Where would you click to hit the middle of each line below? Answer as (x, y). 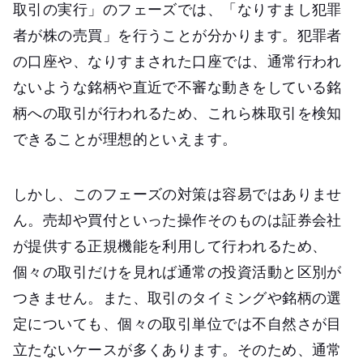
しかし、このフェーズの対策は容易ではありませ (177, 193)
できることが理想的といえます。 (125, 138)
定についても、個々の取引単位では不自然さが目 (177, 323)
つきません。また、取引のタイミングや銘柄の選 (177, 297)
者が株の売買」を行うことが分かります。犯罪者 (177, 34)
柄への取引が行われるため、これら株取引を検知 (177, 112)
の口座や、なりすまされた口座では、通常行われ (177, 60)
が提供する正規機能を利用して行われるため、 (170, 245)
